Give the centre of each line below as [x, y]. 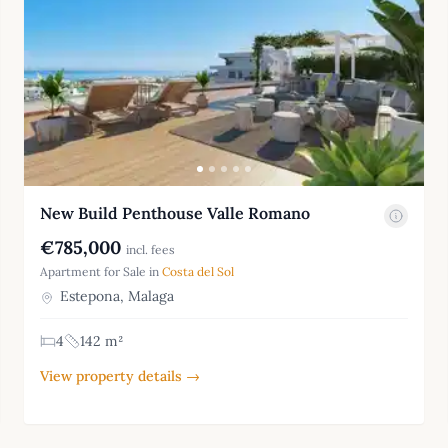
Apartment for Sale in [101, 272]
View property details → [120, 376]
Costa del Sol [198, 272]
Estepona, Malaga [115, 296]
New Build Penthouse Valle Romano [175, 213]
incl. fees [150, 250]
